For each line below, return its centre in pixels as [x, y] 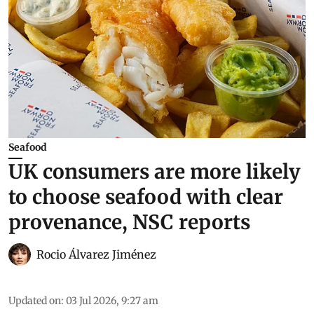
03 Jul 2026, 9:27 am [112, 300]
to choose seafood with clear [146, 197]
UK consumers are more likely [155, 171]
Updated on [35, 300]
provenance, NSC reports [129, 222]
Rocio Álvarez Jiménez [96, 254]
